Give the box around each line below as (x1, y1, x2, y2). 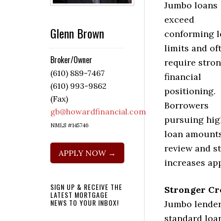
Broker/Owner (50, 54, 92, 66)
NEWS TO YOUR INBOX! (50, 197, 119, 208)
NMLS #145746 (50, 122, 89, 129)
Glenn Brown (50, 24, 104, 42)
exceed (164, 13, 194, 25)
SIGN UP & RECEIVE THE (50, 182, 122, 192)
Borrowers (164, 99, 209, 111)
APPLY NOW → (59, 148, 116, 158)
